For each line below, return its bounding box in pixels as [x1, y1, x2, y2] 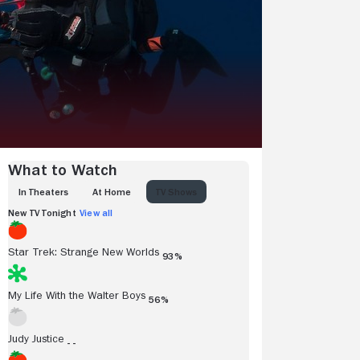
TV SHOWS [155, 187, 197, 197]
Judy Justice [8, 333, 64, 344]
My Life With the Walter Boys [8, 289, 145, 301]
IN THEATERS [18, 187, 68, 197]
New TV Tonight [8, 208, 76, 218]
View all [80, 208, 113, 218]
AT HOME [92, 187, 132, 197]
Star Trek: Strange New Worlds [8, 246, 159, 257]
